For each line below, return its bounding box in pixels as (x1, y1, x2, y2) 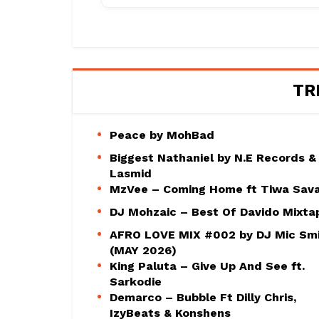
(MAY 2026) (110, 243, 177, 257)
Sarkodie (110, 274, 162, 288)
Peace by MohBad (110, 127, 214, 142)
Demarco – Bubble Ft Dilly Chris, (110, 290, 296, 304)
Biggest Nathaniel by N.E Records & (110, 150, 316, 164)
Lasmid (110, 166, 152, 180)
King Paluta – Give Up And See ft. (110, 258, 305, 273)
